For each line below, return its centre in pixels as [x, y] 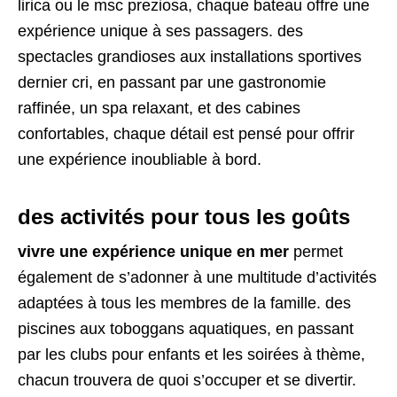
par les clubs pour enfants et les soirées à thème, [191, 355]
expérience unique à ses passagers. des [160, 31]
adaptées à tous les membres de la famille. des [184, 304]
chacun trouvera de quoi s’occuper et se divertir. [187, 381]
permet [316, 252]
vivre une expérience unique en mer [153, 252]
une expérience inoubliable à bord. [140, 160]
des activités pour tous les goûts [184, 217]
